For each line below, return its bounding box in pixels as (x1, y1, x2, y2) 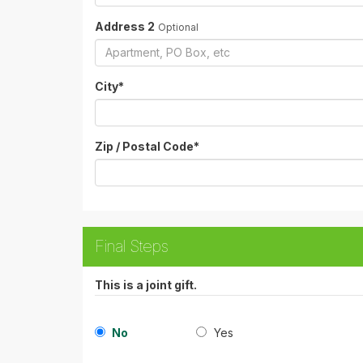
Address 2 (95, 19, 155, 33)
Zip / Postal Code (95, 139, 194, 153)
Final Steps (95, 236, 169, 256)
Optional (158, 20, 199, 33)
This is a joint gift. (95, 277, 197, 292)
